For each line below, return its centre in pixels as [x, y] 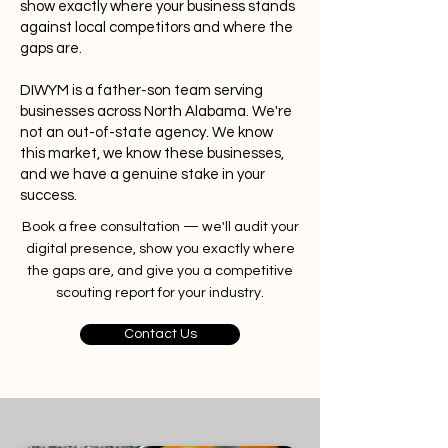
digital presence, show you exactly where [160, 249]
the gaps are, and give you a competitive [160, 271]
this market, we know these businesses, [152, 153]
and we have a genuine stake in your [142, 174]
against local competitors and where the [156, 27]
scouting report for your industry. [160, 293]
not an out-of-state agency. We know [146, 132]
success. [48, 195]
